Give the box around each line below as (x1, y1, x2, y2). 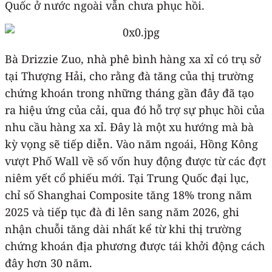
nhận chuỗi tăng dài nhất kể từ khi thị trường (5, 221, 242, 236)
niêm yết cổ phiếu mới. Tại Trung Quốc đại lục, (5, 170, 249, 185)
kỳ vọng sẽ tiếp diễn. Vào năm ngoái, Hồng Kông (5, 136, 258, 151)
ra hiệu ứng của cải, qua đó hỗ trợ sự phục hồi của (5, 102, 265, 117)
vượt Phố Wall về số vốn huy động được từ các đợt (5, 153, 266, 168)
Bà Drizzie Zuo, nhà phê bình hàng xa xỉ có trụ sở (5, 51, 261, 66)
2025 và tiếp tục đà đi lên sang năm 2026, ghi (5, 204, 239, 219)
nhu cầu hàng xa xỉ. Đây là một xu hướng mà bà (5, 119, 254, 134)
